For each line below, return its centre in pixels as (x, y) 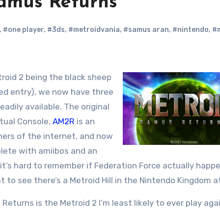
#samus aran (146, 30)
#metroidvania (94, 30)
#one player (23, 30)
